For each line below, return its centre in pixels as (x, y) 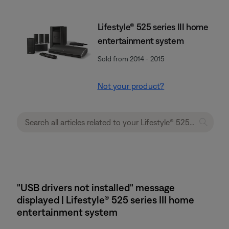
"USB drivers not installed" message (96, 187)
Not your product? (131, 86)
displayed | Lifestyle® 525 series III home (106, 200)
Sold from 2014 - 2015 (131, 59)
